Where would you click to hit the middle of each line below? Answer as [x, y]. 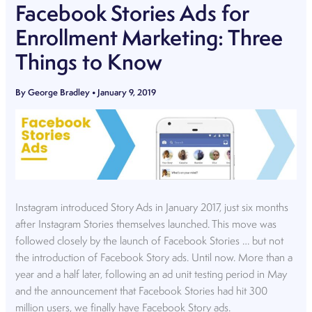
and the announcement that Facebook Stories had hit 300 [142, 291]
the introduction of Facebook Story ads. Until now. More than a [154, 258]
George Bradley [60, 93]
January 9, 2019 [127, 93]
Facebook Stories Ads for [132, 15]
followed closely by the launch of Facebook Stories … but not [150, 241]
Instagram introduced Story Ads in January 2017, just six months [152, 208]
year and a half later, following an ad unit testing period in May [151, 275]
